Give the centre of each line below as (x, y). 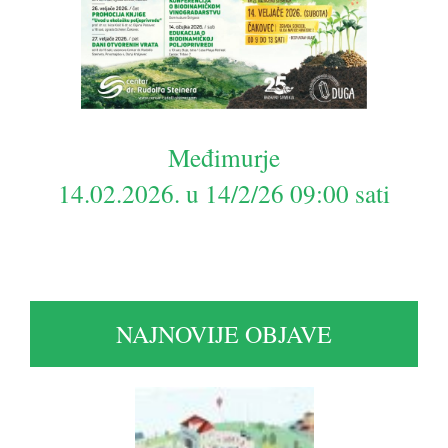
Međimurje (224, 157)
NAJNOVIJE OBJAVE (224, 334)
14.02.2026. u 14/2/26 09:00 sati (224, 193)
